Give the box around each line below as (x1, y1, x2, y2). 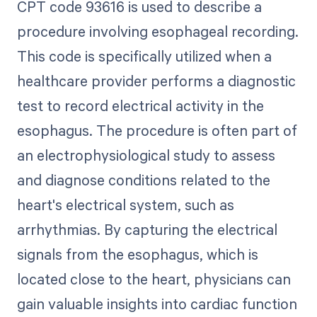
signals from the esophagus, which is (16, 244, 258, 265)
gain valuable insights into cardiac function (16, 294, 297, 314)
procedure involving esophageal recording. (16, 21, 299, 42)
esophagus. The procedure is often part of (16, 120, 297, 141)
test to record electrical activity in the (16, 96, 264, 116)
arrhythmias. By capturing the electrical (16, 219, 277, 240)
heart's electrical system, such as (16, 195, 234, 215)
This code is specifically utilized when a (16, 46, 272, 67)
